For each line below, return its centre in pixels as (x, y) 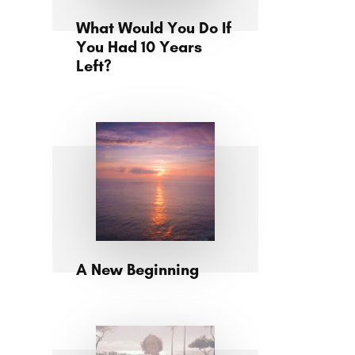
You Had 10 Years (139, 47)
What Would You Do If (154, 28)
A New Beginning (137, 269)
